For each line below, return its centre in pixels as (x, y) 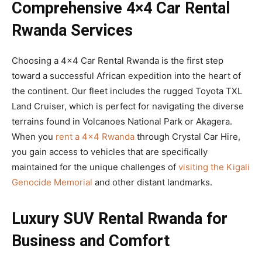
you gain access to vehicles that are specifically (110, 152)
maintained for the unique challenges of (95, 167)
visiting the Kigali (214, 167)
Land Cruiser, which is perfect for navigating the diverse (128, 106)
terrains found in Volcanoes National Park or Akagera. (122, 122)
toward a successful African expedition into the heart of (126, 76)
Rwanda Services (72, 31)
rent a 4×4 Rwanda (95, 137)
